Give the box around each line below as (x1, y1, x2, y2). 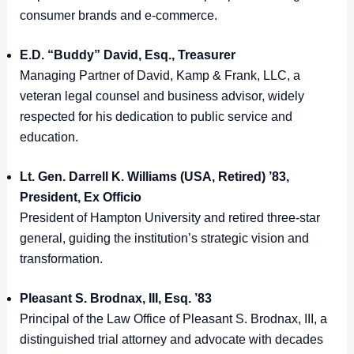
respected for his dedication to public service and (19, 110, 292, 124)
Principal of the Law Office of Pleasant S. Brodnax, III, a (19, 312, 327, 326)
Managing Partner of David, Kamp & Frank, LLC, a (19, 69, 300, 83)
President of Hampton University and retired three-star (19, 211, 320, 225)
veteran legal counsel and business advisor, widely (19, 89, 304, 104)
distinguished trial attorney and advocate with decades (19, 333, 323, 347)
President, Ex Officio (19, 190, 141, 205)
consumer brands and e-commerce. (19, 9, 220, 23)
